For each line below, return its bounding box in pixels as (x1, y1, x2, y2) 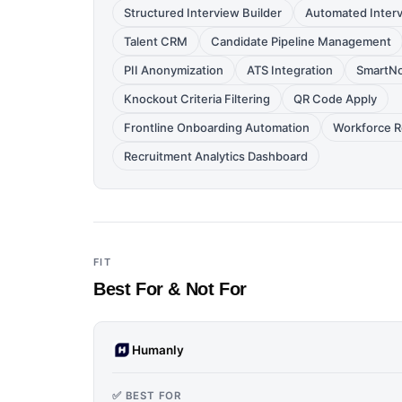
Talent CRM (124, 34, 188, 48)
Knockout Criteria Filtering (124, 92, 270, 106)
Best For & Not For (93, 279, 247, 299)
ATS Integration (247, 63, 333, 77)
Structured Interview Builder (124, 5, 282, 20)
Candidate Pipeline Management (211, 34, 391, 48)
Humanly (132, 342, 184, 357)
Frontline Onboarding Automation (124, 120, 310, 135)
